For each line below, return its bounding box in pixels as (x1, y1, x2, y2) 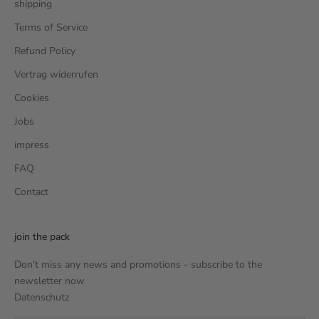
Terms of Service (14, 21, 88, 34)
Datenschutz (14, 291, 69, 304)
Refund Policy (14, 44, 75, 58)
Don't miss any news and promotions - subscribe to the (14, 258, 262, 271)
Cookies (14, 91, 49, 105)
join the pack (14, 230, 70, 244)
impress (14, 138, 49, 152)
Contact (14, 185, 48, 199)
